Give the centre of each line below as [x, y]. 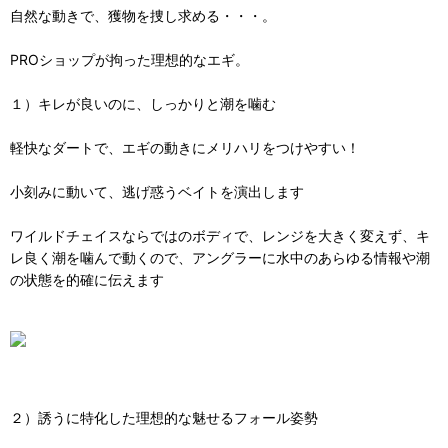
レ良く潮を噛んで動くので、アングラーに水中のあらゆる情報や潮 [220, 257]
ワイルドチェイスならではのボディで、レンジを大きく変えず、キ [220, 235]
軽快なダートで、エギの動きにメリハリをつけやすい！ [185, 147]
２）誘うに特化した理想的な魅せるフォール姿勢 [164, 417]
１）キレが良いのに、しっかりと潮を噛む [143, 103]
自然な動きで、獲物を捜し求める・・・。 [143, 15]
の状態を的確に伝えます [87, 279]
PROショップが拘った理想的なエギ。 [129, 59]
